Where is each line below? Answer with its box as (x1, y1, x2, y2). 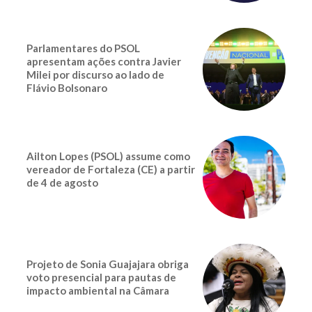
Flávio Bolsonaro (26, 81, 107, 95)
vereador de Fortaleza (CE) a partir (26, 163, 195, 176)
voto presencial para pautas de (26, 271, 176, 284)
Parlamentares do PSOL (26, 42, 140, 55)
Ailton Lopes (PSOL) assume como (26, 150, 190, 163)
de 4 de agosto (26, 176, 98, 189)
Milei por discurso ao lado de (26, 68, 164, 81)
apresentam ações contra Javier (26, 55, 181, 68)
